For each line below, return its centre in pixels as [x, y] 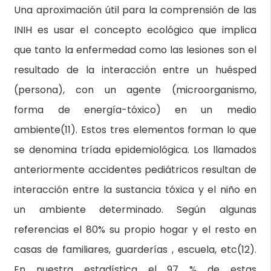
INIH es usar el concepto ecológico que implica [135, 30]
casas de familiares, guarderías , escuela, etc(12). [135, 250]
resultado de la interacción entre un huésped [135, 70]
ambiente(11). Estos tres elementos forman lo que [135, 130]
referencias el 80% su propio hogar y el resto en [135, 230]
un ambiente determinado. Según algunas [135, 210]
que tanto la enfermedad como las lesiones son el [135, 50]
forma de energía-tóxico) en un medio [135, 110]
